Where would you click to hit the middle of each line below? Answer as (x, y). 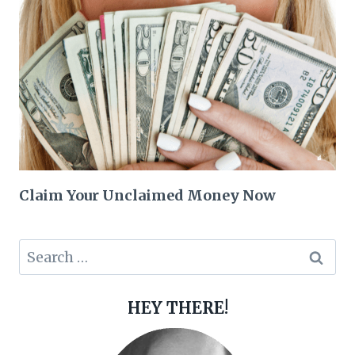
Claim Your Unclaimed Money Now (147, 196)
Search (42, 250)
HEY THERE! (177, 307)
